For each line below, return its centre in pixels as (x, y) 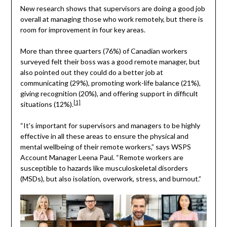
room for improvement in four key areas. (83, 30)
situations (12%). (47, 104)
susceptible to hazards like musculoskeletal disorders (104, 168)
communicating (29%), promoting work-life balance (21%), (110, 83)
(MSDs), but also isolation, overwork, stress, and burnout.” (110, 179)
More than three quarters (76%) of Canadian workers (104, 51)
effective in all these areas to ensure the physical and (104, 136)
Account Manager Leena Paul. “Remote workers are (102, 158)
